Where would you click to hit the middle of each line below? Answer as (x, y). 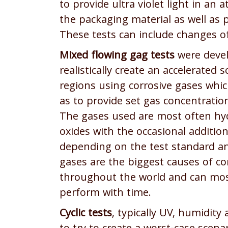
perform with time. (105, 194)
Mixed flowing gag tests (117, 56)
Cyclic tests (86, 214)
